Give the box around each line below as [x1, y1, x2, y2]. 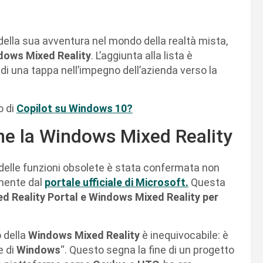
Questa [191, 176, 225, 188]
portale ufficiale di [45, 176, 136, 188]
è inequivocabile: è [142, 228, 228, 241]
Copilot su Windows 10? [16, 102, 133, 114]
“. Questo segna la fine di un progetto [60, 243, 234, 256]
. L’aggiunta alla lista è [91, 49, 193, 62]
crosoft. [147, 176, 188, 188]
